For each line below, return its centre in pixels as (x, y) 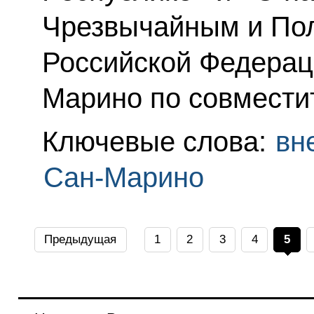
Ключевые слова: (158, 141)
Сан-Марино (123, 177)
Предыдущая (81, 239)
